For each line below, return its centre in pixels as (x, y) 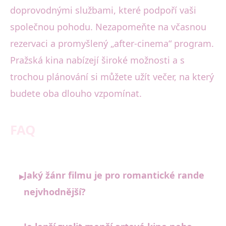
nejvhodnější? (55, 192)
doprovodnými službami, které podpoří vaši (103, 10)
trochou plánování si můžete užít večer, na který (112, 77)
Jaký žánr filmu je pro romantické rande (114, 175)
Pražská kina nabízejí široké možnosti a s (97, 60)
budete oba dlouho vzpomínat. (76, 94)
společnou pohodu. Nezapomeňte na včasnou (108, 27)
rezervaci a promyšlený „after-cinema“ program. (112, 44)
